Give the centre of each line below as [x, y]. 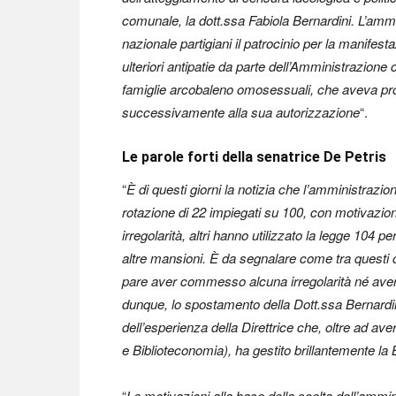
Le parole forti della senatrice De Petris [254, 157]
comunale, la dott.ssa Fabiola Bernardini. [238, 20]
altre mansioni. [164, 258]
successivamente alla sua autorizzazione [241, 112]
